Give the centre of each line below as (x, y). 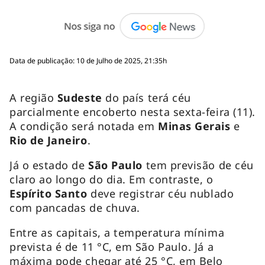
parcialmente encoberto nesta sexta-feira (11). (132, 112)
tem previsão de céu (198, 165)
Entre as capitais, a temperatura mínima (117, 232)
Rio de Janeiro (49, 140)
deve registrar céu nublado (161, 193)
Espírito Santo (49, 193)
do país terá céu (148, 97)
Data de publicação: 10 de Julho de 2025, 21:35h (88, 60)
